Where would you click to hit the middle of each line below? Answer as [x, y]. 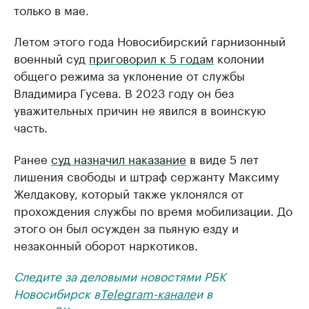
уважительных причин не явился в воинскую [140, 109]
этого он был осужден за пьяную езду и [126, 227]
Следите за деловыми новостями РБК [120, 275]
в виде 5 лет [222, 158]
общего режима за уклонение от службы [129, 74]
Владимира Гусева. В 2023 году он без [124, 92]
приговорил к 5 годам [151, 57]
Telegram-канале [148, 292]
